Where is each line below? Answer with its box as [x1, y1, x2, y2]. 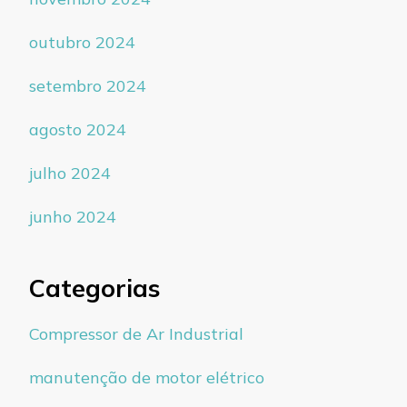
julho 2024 [29, 163, 111, 184]
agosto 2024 [29, 119, 126, 141]
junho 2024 [29, 206, 116, 228]
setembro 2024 [29, 75, 146, 97]
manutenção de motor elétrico [29, 366, 264, 388]
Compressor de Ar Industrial [29, 323, 243, 344]
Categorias [29, 273, 160, 304]
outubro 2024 [29, 32, 135, 54]
